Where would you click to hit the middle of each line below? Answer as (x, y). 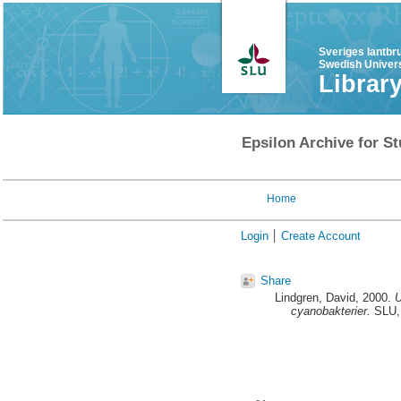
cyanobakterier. (330, 311)
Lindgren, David (315, 298)
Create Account (320, 236)
